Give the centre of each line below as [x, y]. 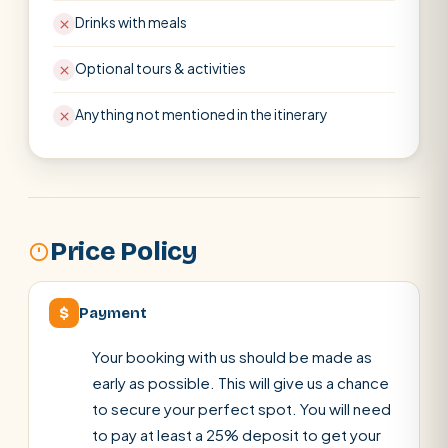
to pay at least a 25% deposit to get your [236, 434]
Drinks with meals [131, 22]
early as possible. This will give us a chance [240, 382]
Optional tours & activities [160, 68]
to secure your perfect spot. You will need [241, 408]
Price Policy [123, 251]
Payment [113, 313]
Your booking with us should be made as [232, 356]
